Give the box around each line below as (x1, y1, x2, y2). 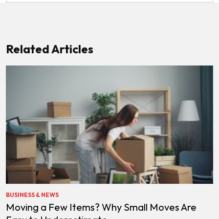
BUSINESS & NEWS (6, 191, 59, 199)
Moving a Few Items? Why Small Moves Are (6, 201, 197, 214)
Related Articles (6, 41, 93, 56)
